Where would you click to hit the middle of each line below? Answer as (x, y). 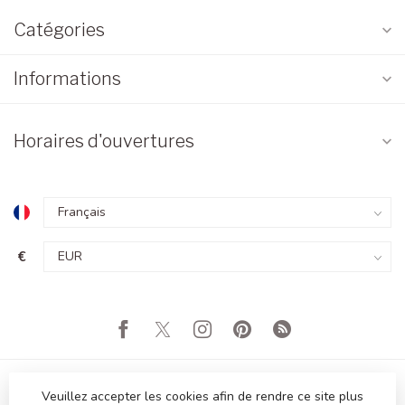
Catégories (59, 30)
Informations (67, 79)
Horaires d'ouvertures (104, 141)
